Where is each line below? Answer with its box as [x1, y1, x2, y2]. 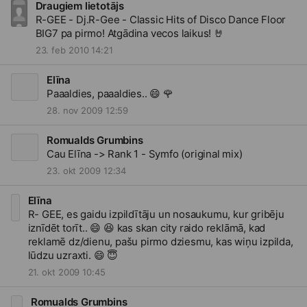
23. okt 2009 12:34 [47, 165, 127, 176]
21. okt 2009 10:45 [27, 267, 106, 278]
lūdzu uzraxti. [27, 249, 94, 262]
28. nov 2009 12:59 [47, 105, 129, 116]
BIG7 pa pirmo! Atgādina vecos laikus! [35, 27, 214, 40]
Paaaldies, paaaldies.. [47, 87, 150, 100]
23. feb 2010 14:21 [35, 45, 113, 56]
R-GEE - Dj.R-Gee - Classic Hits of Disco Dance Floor [35, 13, 286, 26]
